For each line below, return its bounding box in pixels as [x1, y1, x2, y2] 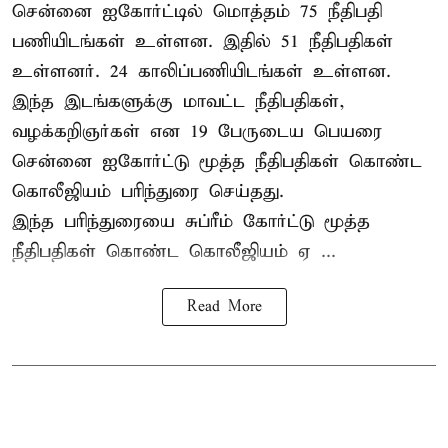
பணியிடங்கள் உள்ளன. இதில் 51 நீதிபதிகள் [12, 30, 393, 54]
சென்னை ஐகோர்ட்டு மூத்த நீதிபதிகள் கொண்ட [12, 150, 422, 174]
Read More [186, 298, 262, 317]
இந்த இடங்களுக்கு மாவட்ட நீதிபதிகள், [12, 90, 345, 114]
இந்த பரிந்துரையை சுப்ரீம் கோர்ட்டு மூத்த [12, 210, 370, 234]
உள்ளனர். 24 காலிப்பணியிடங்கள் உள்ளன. [12, 60, 391, 84]
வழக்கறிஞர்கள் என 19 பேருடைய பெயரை [12, 120, 382, 144]
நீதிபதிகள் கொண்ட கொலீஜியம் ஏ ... [12, 240, 336, 264]
